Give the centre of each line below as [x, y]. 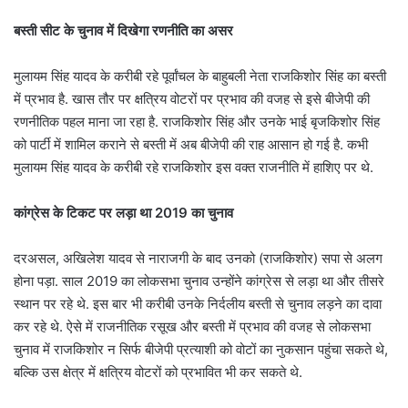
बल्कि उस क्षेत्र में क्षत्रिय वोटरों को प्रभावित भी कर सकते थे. [158, 372]
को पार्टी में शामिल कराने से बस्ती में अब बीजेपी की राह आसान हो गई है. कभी [191, 145]
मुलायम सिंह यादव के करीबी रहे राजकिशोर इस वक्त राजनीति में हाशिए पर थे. [194, 168]
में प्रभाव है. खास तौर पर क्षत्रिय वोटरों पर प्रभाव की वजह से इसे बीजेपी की [192, 99]
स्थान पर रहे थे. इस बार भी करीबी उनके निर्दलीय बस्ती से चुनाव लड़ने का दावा [198, 304]
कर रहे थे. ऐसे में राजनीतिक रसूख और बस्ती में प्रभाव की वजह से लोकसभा [192, 327]
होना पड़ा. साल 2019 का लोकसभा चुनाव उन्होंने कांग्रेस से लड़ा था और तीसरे [199, 281]
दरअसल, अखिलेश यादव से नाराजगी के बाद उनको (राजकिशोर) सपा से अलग [198, 259]
